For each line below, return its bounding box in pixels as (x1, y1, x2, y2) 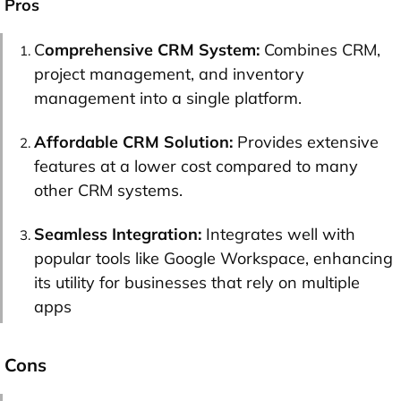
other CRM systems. (34, 179, 183, 200)
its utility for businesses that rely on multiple (34, 271, 360, 293)
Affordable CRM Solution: (34, 131, 237, 152)
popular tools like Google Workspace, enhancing (34, 247, 393, 269)
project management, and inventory (34, 63, 304, 84)
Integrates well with (206, 223, 355, 244)
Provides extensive (237, 131, 379, 152)
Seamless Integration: (34, 223, 206, 244)
